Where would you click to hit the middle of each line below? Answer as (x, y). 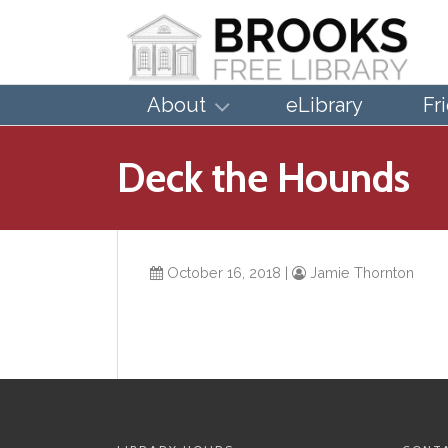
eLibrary (324, 105)
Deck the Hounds (263, 178)
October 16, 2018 (222, 273)
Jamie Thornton (360, 273)
